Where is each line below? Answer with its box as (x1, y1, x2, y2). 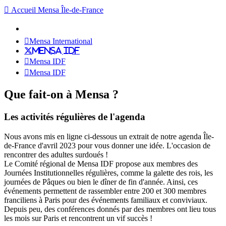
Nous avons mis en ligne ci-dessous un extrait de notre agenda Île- (4, 132, 214, 141)
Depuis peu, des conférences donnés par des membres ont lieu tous (4, 204, 216, 213)
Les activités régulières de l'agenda (4, 111, 145, 122)
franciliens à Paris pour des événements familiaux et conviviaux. (4, 195, 207, 204)
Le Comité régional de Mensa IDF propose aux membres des (4, 159, 198, 168)
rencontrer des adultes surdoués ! (4, 150, 108, 159)
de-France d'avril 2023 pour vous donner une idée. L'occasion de (4, 141, 210, 150)
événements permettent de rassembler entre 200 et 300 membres (4, 186, 206, 195)
